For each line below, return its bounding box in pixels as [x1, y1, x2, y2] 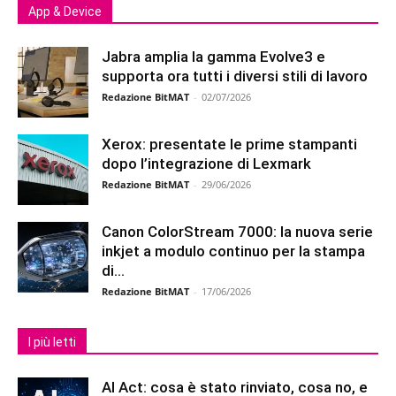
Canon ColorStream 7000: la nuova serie [102, 222, 373, 240]
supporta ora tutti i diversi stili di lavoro [102, 66, 368, 85]
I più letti [28, 334, 76, 349]
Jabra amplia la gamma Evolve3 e [102, 47, 325, 65]
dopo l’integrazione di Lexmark [102, 154, 311, 172]
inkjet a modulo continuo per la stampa [102, 241, 365, 260]
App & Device [28, 4, 102, 19]
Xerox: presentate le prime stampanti [102, 134, 357, 153]
